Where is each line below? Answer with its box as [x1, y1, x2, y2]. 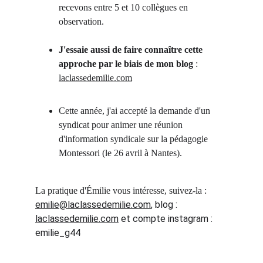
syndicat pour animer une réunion [59, 120, 185, 130]
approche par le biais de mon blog [59, 59, 193, 69]
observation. [59, 16, 104, 26]
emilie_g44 [35, 227, 80, 238]
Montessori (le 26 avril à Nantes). [59, 148, 182, 158]
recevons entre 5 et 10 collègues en [59, 2, 190, 12]
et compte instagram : [119, 213, 215, 224]
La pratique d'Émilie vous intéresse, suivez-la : [35, 186, 209, 195]
